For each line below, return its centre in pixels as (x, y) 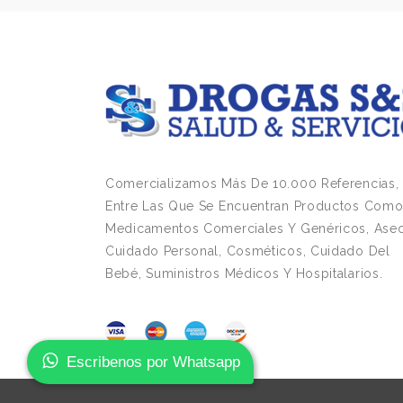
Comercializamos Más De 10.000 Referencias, (252, 183)
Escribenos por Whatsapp (153, 362)
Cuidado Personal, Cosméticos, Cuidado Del (248, 251)
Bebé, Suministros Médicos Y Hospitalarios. (244, 273)
